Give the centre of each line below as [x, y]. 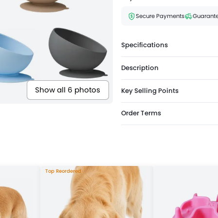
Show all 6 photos [68, 90]
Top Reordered [63, 171]
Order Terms [141, 113]
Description [140, 68]
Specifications [145, 45]
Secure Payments [160, 16]
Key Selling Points [150, 91]
